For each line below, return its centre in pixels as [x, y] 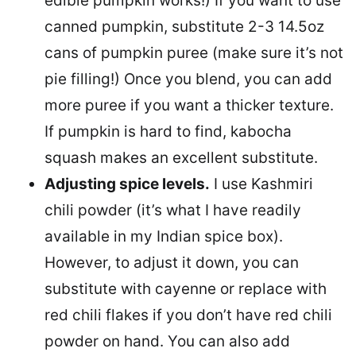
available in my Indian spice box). [164, 236]
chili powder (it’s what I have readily [173, 210]
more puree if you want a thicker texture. [189, 105]
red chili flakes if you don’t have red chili [188, 315]
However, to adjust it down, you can [172, 262]
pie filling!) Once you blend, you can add [188, 79]
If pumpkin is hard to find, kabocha [168, 131]
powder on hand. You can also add [167, 341]
